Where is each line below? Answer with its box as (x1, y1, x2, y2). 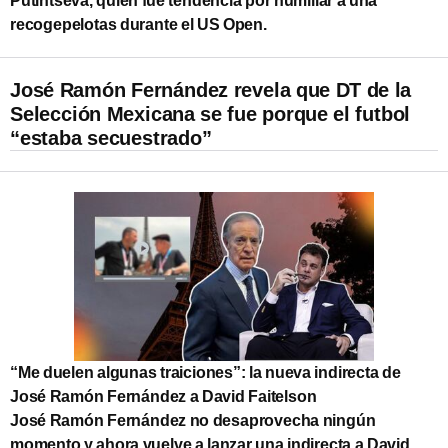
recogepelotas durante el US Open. (10, 15, 267, 33)
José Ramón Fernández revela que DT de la (10, 78, 412, 101)
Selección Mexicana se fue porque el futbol (10, 102, 411, 125)
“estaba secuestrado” (10, 126, 212, 149)
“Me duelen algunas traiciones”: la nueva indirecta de (10, 363, 401, 381)
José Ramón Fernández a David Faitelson (10, 387, 317, 405)
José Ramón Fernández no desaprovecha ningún (10, 411, 376, 429)
